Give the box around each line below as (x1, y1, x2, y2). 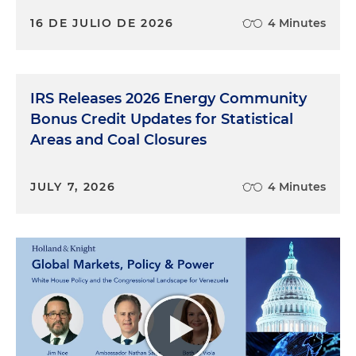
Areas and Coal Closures (30, 131, 207, 149)
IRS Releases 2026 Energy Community (30, 90, 307, 108)
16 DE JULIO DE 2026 (30, 16, 174, 31)
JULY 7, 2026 (30, 180, 116, 195)
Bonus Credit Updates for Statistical (30, 110, 293, 129)
